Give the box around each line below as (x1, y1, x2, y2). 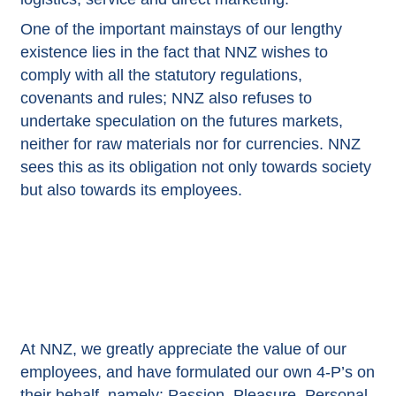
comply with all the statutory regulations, (19, 65, 302, 84)
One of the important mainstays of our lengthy (19, 19, 342, 38)
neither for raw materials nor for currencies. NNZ (19, 134, 361, 153)
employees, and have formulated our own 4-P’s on (19, 362, 375, 381)
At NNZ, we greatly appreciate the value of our (19, 339, 346, 358)
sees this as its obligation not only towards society (19, 157, 371, 176)
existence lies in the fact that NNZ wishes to (19, 42, 328, 61)
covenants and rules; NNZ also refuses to (19, 88, 312, 107)
